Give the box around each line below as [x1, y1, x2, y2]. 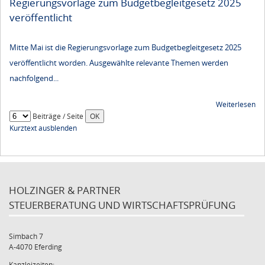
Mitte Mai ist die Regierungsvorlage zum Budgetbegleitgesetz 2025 [9, 41, 241, 53]
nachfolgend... [9, 72, 59, 83]
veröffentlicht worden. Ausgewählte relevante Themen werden [9, 57, 228, 68]
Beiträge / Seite [31, 111, 85, 122]
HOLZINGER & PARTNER [9, 183, 121, 198]
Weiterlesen [216, 99, 256, 110]
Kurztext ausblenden [9, 123, 77, 134]
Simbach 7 [9, 231, 43, 242]
